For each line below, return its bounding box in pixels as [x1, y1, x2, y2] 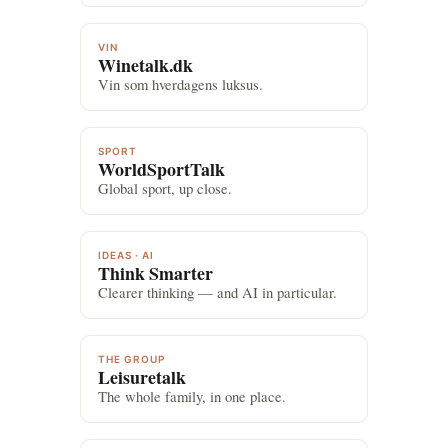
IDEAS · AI [97, 249, 154, 262]
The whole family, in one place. [97, 386, 286, 407]
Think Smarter [109, 260, 213, 287]
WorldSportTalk [114, 156, 225, 183]
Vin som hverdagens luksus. [97, 74, 263, 95]
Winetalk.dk [115, 52, 193, 79]
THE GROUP [97, 353, 165, 366]
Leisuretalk [109, 364, 186, 391]
